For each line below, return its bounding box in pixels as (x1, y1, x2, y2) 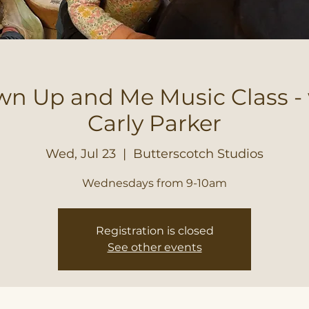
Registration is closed (95, 223, 214, 237)
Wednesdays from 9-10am (82, 176, 227, 190)
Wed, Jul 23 (46, 146, 116, 161)
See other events (107, 240, 202, 254)
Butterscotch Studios (133, 146, 263, 161)
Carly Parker (88, 110, 221, 137)
